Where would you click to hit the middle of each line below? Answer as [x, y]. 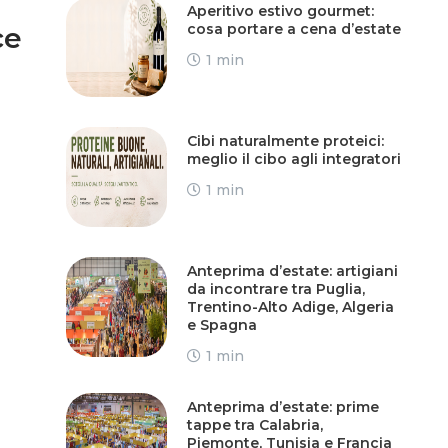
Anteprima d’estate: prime [282, 406]
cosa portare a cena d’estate [293, 28]
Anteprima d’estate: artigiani [292, 270]
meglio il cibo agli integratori [293, 158]
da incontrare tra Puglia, [275, 288]
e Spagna [221, 324]
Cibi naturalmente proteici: [285, 140]
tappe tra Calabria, [254, 424]
